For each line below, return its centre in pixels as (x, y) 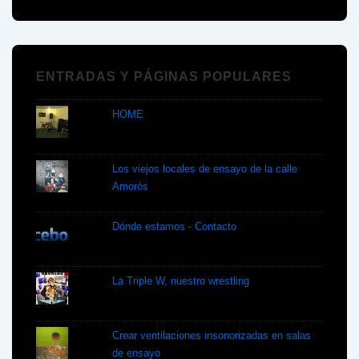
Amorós (131, 187)
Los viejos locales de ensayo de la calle (205, 169)
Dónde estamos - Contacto (175, 227)
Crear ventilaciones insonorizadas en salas (212, 336)
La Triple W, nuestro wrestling (181, 281)
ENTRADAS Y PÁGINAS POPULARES (164, 76)
